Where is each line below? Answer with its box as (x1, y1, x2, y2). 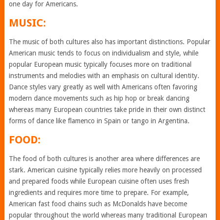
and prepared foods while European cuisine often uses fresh (8, 177, 189, 185)
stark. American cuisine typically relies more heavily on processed (8, 166, 202, 174)
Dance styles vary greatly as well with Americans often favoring (8, 83, 197, 91)
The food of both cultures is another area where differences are (8, 155, 200, 163)
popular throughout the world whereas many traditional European (8, 211, 207, 219)
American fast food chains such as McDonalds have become (8, 200, 187, 208)
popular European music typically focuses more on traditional (8, 60, 192, 68)
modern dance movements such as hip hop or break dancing (8, 94, 190, 102)
